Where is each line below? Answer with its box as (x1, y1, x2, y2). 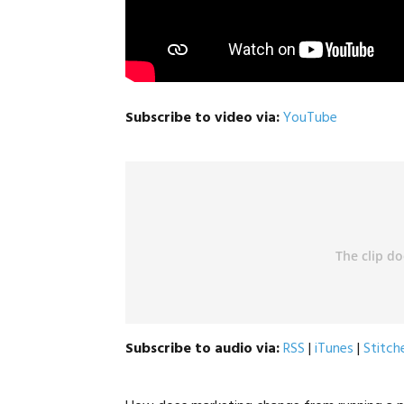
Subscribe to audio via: (125, 337, 280, 362)
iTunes (315, 337, 354, 362)
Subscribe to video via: (125, 106, 284, 131)
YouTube (283, 106, 338, 131)
